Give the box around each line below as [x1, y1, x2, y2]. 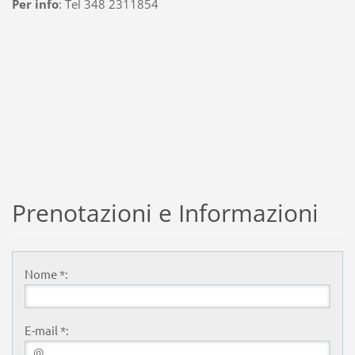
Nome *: [24, 266, 68, 281]
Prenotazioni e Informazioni [11, 197, 319, 230]
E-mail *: [24, 323, 69, 338]
